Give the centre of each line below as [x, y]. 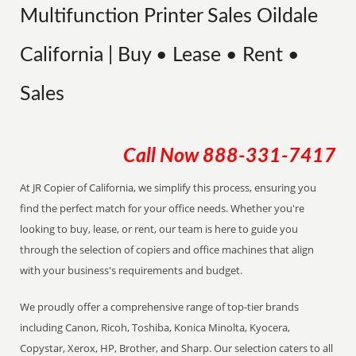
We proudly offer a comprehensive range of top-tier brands [160, 307]
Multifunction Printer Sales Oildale [169, 16]
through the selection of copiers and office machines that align [167, 250]
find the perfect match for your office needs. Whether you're [163, 208]
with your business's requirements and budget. [132, 270]
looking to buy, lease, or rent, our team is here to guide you [159, 229]
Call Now [163, 156]
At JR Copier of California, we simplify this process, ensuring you [168, 188]
